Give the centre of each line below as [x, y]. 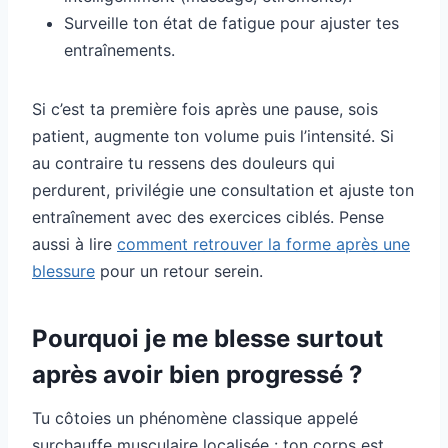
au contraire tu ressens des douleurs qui [183, 163]
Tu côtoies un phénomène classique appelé [195, 418]
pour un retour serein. [179, 271]
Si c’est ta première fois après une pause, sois [205, 109]
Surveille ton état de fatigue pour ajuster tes [231, 23]
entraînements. [119, 50]
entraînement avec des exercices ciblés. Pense [208, 217]
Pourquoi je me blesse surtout [207, 339]
